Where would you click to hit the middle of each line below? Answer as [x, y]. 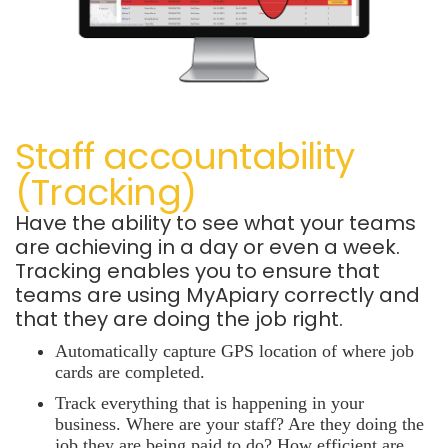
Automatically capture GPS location [186, 350]
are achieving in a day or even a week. [207, 246]
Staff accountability [185, 156]
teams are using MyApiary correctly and [217, 294]
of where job [365, 350]
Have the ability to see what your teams [215, 222]
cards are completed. [130, 371]
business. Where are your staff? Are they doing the [239, 423]
